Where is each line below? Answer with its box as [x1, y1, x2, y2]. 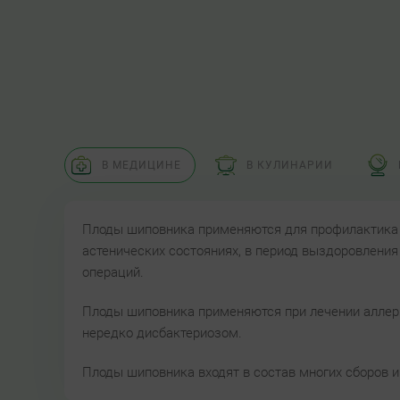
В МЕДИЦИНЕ [102, 158, 181, 171]
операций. [82, 264, 144, 280]
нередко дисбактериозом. [82, 325, 242, 341]
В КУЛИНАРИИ [246, 158, 333, 171]
